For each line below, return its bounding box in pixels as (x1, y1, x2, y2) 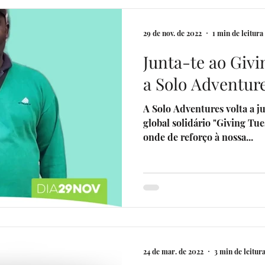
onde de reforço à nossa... (143, 130, 253, 143)
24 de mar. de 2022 (143, 247, 203, 257)
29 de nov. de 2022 (143, 28, 202, 38)
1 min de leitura (212, 28, 263, 38)
